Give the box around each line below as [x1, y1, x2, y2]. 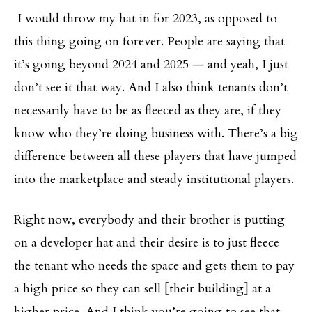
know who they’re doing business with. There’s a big [14, 124, 298, 142]
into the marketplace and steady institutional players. [14, 170, 297, 188]
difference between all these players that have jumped [14, 147, 297, 165]
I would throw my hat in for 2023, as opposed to [14, 9, 277, 27]
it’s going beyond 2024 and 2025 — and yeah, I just [14, 55, 288, 73]
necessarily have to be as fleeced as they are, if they [14, 101, 281, 119]
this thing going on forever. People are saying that [14, 32, 285, 50]
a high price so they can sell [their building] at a [14, 279, 271, 297]
